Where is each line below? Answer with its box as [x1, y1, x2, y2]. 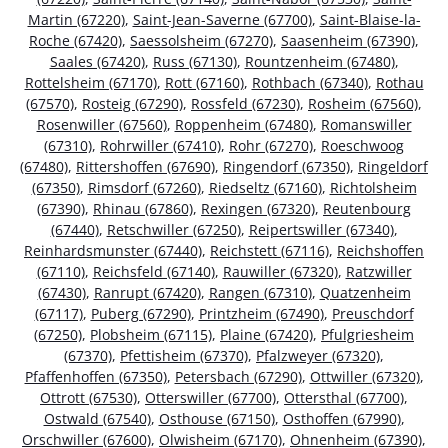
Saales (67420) [49, 52, 145, 72]
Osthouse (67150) [158, 409, 275, 429]
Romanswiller [320, 115, 412, 135]
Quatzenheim [319, 283, 411, 303]
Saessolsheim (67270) [130, 31, 273, 51]
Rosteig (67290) [82, 94, 183, 114]
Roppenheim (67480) [174, 115, 313, 135]
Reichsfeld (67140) [92, 262, 215, 282]
